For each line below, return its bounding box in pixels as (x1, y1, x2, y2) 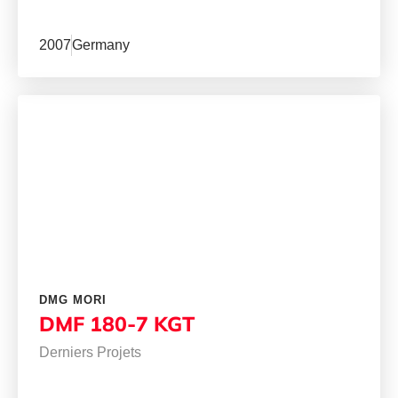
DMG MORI (39, 293, 107, 307)
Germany (72, 37, 130, 53)
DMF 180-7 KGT (39, 311, 195, 338)
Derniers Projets (39, 345, 141, 361)
